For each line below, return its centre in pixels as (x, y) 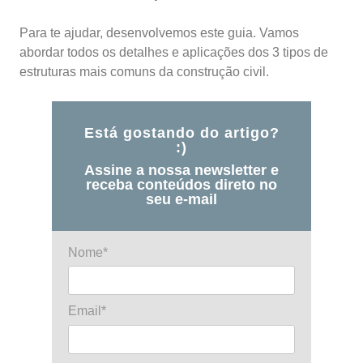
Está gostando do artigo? (181, 133)
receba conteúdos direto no (181, 185)
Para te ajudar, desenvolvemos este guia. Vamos (159, 33)
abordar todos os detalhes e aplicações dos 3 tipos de (174, 52)
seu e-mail (181, 199)
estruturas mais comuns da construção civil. (146, 72)
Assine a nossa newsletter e (181, 170)
